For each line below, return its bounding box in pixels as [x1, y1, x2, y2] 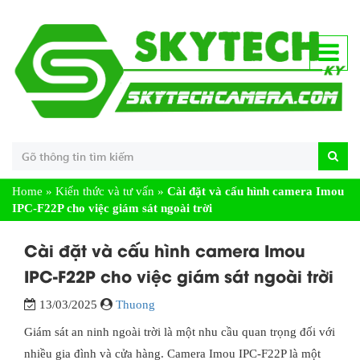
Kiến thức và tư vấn [55, 184, 154, 198]
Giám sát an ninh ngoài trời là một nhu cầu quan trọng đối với [24, 325, 335, 338]
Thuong [116, 297, 155, 311]
